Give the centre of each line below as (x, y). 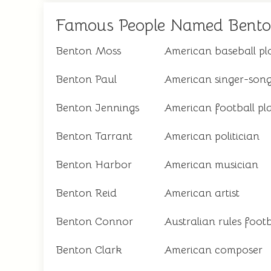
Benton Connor (94, 221)
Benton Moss (88, 51)
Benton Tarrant (94, 136)
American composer (213, 250)
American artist (202, 193)
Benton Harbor (94, 165)
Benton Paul (86, 79)
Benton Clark (89, 250)
